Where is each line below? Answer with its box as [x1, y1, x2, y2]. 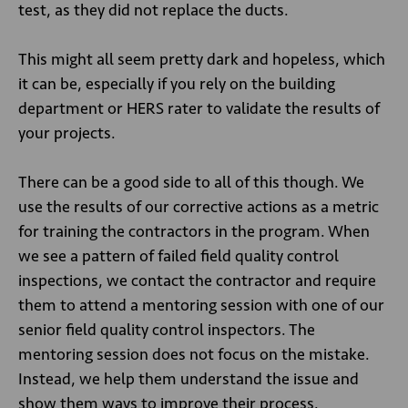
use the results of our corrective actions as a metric [18, 197, 379, 217]
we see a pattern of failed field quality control [18, 246, 339, 266]
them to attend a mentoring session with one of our [18, 295, 384, 315]
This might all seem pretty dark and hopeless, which [18, 49, 385, 69]
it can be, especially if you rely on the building [18, 74, 335, 94]
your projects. [18, 123, 119, 143]
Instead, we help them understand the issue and [18, 369, 359, 389]
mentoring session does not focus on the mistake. [18, 344, 370, 364]
